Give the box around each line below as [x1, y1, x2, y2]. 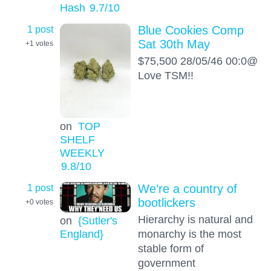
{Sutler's [77, 214, 117, 227]
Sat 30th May [137, 38, 210, 51]
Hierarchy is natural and [137, 213, 253, 226]
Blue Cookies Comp [137, 24, 244, 38]
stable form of [137, 242, 204, 255]
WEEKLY [59, 146, 105, 159]
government [137, 256, 195, 270]
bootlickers [137, 196, 195, 210]
